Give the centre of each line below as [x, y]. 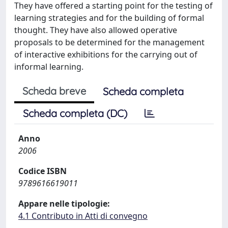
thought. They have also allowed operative [96, 30]
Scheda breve [54, 91]
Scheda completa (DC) [75, 113]
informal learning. [49, 67]
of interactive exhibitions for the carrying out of [106, 54]
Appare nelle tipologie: [64, 204]
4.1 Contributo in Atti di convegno [83, 216]
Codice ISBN [42, 171]
